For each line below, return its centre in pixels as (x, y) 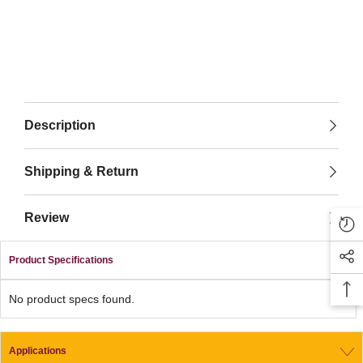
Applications (38, 351)
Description (60, 126)
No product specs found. (72, 299)
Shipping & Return (81, 172)
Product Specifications (61, 261)
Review (47, 218)
